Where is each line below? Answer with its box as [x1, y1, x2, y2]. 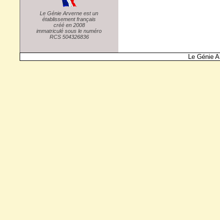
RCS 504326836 [49, 33, 89, 40]
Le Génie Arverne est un [40, 10, 98, 16]
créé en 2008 [53, 22, 85, 28]
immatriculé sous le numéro [36, 27, 102, 34]
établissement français [42, 16, 96, 22]
